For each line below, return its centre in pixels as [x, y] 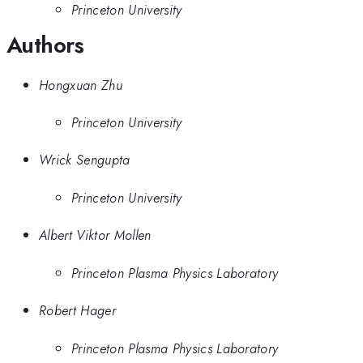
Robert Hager [77, 311]
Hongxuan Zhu [81, 85]
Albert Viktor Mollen [95, 235]
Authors [45, 45]
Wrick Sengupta [85, 160]
